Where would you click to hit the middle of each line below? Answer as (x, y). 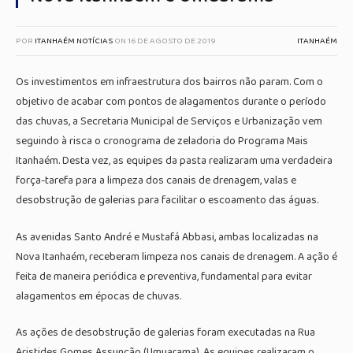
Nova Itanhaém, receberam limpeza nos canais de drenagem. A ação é (176, 256)
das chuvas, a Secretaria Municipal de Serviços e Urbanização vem (169, 121)
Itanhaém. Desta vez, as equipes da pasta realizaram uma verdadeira (174, 161)
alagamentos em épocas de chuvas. (98, 296)
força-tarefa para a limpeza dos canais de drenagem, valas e (156, 180)
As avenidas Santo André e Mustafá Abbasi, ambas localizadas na (167, 237)
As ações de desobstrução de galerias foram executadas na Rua (165, 333)
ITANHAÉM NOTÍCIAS (74, 41)
